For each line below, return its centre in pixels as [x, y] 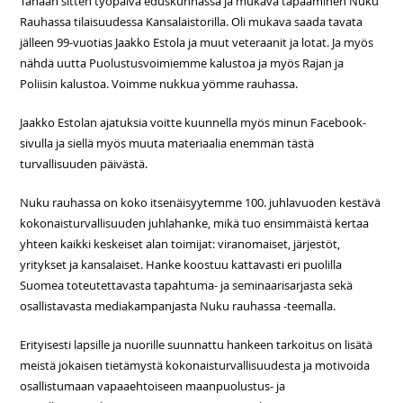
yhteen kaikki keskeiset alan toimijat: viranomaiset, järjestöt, [180, 244]
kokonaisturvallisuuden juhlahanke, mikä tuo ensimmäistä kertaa [195, 224]
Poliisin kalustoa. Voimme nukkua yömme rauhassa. [159, 84]
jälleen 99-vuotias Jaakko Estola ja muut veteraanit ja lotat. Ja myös [197, 43]
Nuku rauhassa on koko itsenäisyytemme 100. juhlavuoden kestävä [201, 203]
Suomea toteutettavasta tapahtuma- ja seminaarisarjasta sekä [187, 286]
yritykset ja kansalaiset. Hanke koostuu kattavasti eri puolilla [181, 265]
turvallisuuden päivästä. [84, 164]
